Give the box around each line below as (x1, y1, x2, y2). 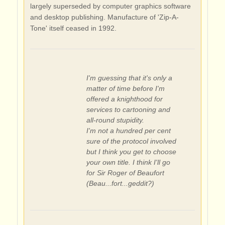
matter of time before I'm (86, 84, 165, 92)
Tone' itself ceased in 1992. (30, 24, 117, 32)
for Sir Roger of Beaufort (86, 168, 164, 177)
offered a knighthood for (86, 94, 163, 103)
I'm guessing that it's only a (86, 73, 172, 82)
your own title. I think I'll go (86, 158, 170, 166)
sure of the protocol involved (86, 137, 176, 145)
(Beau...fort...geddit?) (86, 179, 154, 187)
